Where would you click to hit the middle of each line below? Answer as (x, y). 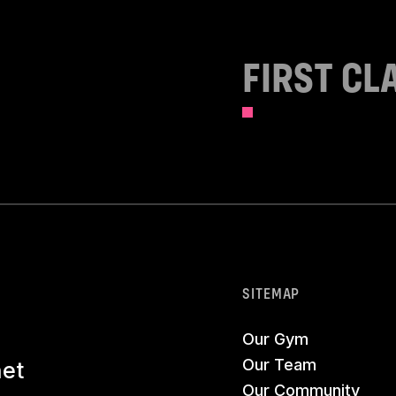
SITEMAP (271, 293)
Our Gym (275, 339)
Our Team (279, 364)
